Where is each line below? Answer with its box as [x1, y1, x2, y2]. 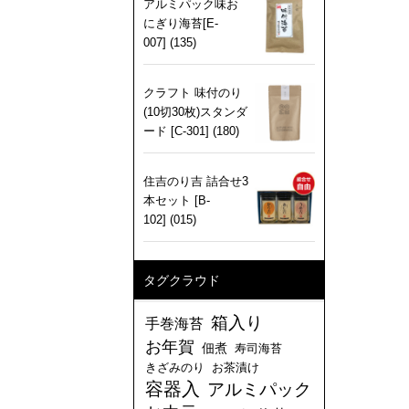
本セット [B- [143, 193, 210, 207]
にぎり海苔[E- [143, 16, 218, 31]
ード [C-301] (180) [143, 124, 239, 139]
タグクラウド [143, 272, 220, 288]
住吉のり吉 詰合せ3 [143, 173, 248, 188]
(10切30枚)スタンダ [143, 105, 247, 120]
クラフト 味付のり [143, 86, 242, 100]
